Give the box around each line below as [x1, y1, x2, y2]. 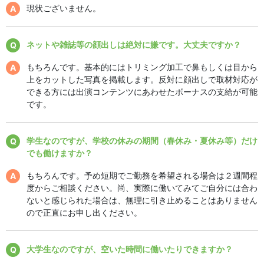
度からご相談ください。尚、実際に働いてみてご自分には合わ [27, 182, 258, 193]
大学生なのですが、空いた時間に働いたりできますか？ [27, 243, 233, 254]
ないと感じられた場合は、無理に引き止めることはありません [27, 194, 258, 205]
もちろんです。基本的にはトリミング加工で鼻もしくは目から [27, 61, 258, 72]
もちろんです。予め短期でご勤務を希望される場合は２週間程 [27, 170, 258, 180]
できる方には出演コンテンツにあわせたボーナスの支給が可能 [27, 86, 258, 97]
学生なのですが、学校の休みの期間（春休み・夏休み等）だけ [27, 135, 258, 146]
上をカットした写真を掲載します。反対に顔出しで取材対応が [27, 74, 258, 84]
